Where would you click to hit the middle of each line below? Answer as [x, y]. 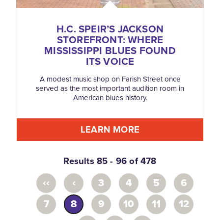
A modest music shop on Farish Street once [110, 79]
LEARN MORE [110, 129]
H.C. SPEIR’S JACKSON [110, 29]
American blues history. [110, 97]
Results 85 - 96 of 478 [110, 161]
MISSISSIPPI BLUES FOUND [110, 50]
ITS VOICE [110, 61]
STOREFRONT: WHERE [110, 40]
